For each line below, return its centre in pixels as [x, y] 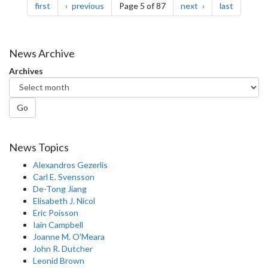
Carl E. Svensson [64, 176]
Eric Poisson [56, 212]
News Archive [42, 53]
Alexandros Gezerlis [70, 165]
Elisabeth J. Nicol [64, 200]
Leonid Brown [59, 260]
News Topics [39, 147]
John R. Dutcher [63, 248]
